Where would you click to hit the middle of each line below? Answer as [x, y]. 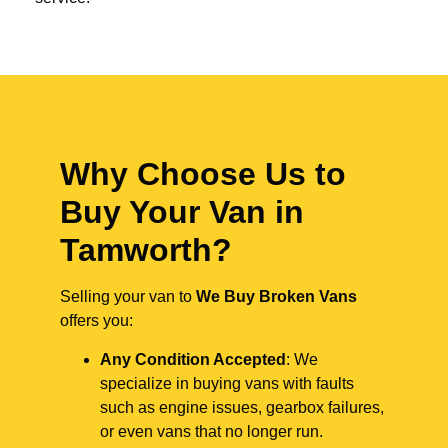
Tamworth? [146, 250]
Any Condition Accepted [193, 359]
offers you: [96, 321]
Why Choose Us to [203, 174]
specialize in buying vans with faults [227, 383]
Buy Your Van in [182, 212]
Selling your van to [128, 297]
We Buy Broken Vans [276, 297]
